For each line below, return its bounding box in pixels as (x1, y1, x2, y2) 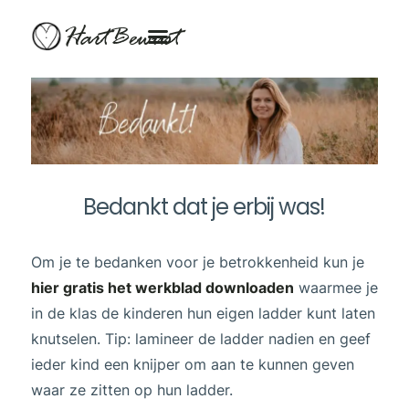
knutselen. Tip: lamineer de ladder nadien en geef (30, 330, 371, 349)
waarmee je (293, 278, 378, 298)
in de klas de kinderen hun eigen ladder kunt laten (30, 304, 375, 323)
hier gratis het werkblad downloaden (30, 278, 294, 298)
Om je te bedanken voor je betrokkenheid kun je (30, 253, 364, 272)
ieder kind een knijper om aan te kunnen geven (30, 355, 354, 374)
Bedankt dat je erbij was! (83, 192, 326, 223)
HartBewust (61, 21, 180, 58)
